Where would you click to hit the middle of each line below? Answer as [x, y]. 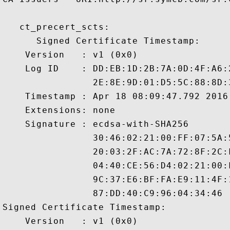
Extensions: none [59, 110]
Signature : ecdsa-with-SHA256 [96, 124]
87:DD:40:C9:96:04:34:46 [113, 193]
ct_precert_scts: [56, 27]
